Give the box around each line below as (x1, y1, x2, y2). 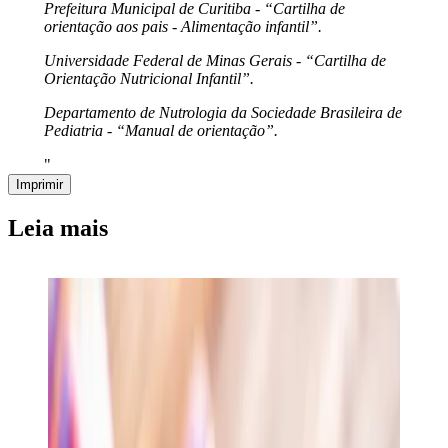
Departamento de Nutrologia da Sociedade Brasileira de (43, 104, 402, 122)
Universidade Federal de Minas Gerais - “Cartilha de (43, 52, 386, 70)
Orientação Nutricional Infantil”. (43, 70, 254, 88)
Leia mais (8, 215, 108, 242)
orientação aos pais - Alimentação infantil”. (43, 18, 322, 36)
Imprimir (16, 177, 63, 193)
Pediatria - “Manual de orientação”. (43, 122, 278, 140)
